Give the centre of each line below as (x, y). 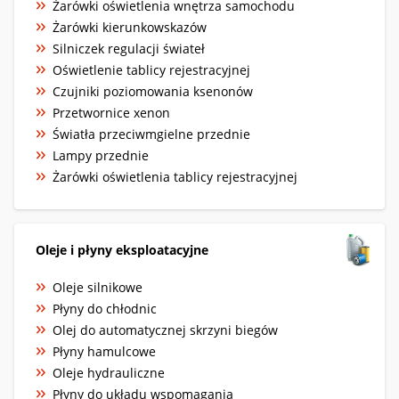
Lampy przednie (101, 155)
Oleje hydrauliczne (109, 372)
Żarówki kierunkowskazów (130, 27)
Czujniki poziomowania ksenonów (153, 91)
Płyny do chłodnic (105, 308)
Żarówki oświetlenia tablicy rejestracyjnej (175, 176)
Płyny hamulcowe (104, 351)
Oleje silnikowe (98, 287)
